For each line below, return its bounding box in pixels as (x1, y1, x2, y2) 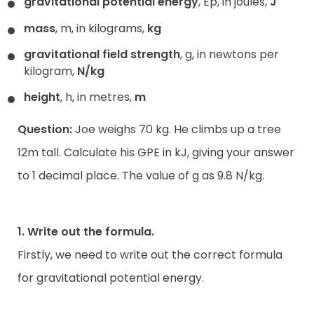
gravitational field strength (24, 46, 180, 62)
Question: (18, 121, 72, 138)
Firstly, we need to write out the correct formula (18, 247, 282, 264)
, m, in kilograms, (55, 20, 147, 36)
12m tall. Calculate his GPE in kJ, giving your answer (18, 144, 294, 161)
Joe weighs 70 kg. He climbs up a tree (72, 121, 281, 138)
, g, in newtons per (180, 46, 279, 62)
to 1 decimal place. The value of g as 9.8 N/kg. (18, 168, 264, 184)
